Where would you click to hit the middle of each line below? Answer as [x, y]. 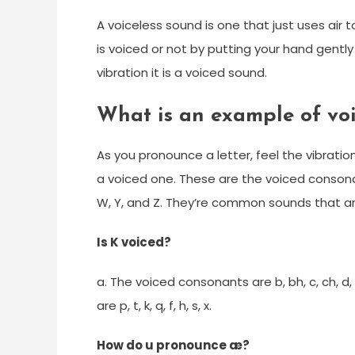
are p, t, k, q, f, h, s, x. [154, 305]
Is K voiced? [134, 242]
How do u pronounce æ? [173, 345]
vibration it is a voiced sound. [182, 73]
